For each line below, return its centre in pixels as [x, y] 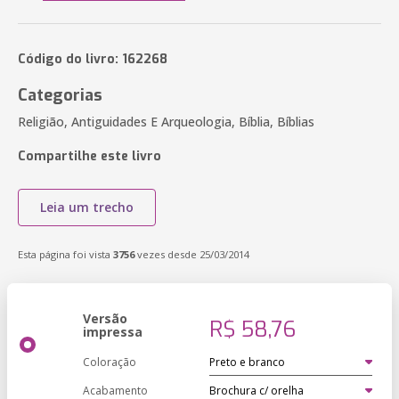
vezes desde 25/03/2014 [192, 254]
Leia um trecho [87, 207]
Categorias [60, 95]
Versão [105, 318]
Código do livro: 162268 [93, 59]
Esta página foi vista [65, 254]
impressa [113, 332]
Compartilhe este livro [90, 156]
